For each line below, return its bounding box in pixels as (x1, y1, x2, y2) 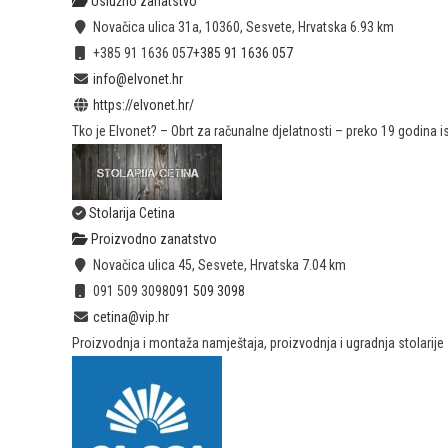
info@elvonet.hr (92, 71, 183, 88)
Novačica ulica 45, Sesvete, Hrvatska (89, 257, 299, 274)
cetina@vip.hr (92, 309, 169, 326)
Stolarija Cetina (89, 205, 175, 222)
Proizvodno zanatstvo (88, 231, 217, 248)
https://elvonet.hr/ (92, 97, 194, 114)
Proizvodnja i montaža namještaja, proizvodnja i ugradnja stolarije (72, 335, 444, 352)
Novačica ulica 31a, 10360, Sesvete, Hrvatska (89, 19, 347, 36)
